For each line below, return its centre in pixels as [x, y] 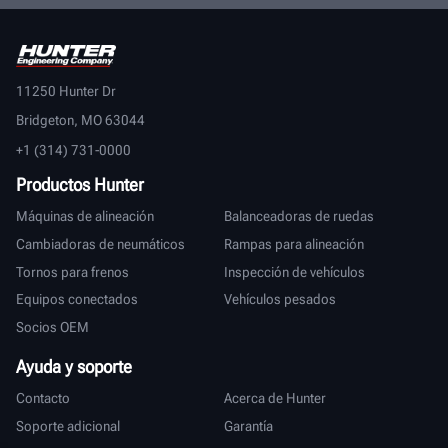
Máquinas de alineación [85, 216]
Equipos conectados [77, 299]
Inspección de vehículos [294, 271]
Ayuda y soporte [74, 366]
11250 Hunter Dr [66, 91]
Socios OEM [52, 326]
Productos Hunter [80, 184]
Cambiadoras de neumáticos [100, 243]
